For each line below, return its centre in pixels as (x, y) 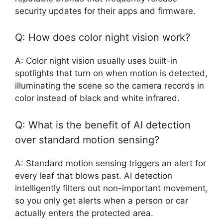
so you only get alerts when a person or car (102, 200)
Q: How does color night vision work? (103, 38)
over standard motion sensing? (87, 140)
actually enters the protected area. (84, 213)
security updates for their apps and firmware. (105, 11)
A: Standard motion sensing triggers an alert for (111, 163)
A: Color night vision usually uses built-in (96, 61)
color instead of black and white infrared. (97, 98)
